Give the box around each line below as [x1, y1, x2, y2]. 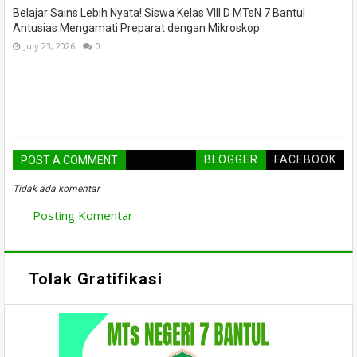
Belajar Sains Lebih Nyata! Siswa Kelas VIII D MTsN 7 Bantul [13, 6, 305, 20]
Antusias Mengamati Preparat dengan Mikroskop [13, 22, 260, 35]
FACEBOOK [274, 153, 336, 167]
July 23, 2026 [24, 40, 75, 53]
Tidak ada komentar [13, 183, 100, 195]
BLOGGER [204, 153, 258, 167]
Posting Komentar [33, 207, 133, 224]
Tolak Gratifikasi [29, 269, 163, 288]
